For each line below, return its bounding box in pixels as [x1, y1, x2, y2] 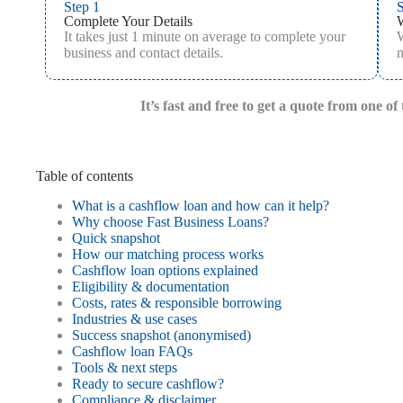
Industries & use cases [72, 310, 197, 327]
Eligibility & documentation [72, 278, 229, 294]
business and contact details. [64, 44, 223, 60]
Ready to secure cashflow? [72, 375, 224, 391]
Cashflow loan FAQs [72, 343, 193, 359]
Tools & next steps [72, 359, 177, 375]
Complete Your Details [64, 13, 193, 29]
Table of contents [36, 167, 133, 184]
